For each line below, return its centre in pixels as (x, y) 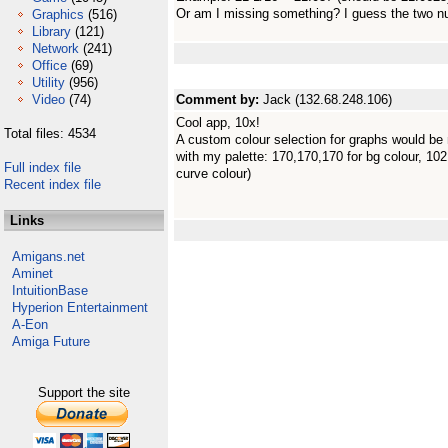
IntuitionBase (50, 290)
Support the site (84, 392)
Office (49, 65)
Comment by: (219, 99)
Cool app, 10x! (218, 122)
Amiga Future (51, 341)
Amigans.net (48, 256)
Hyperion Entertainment (80, 307)
